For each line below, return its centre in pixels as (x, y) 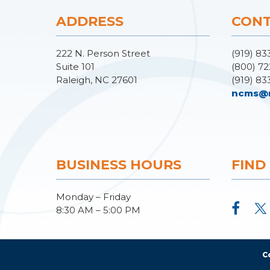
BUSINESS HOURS (119, 165)
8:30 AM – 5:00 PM (98, 210)
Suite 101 (75, 67)
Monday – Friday (93, 197)
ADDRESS (90, 21)
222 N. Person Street (103, 53)
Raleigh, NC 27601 (97, 80)
